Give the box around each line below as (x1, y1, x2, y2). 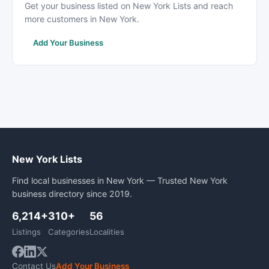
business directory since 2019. (12, 189, 132, 199)
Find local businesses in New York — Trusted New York (12, 175, 228, 186)
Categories (48, 227, 89, 237)
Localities (89, 227, 124, 237)
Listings (12, 227, 41, 237)
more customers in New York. (25, 14, 139, 24)
